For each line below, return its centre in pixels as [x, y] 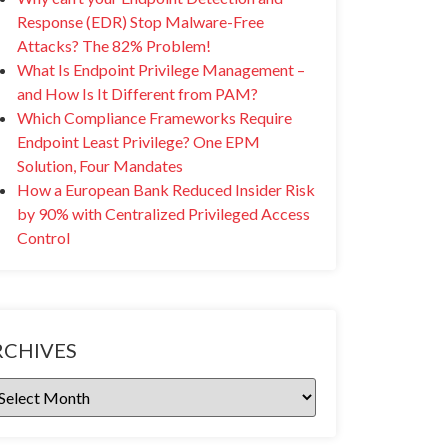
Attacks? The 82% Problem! [114, 45]
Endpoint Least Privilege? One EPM [138, 141]
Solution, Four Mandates [100, 165]
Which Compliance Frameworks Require [154, 117]
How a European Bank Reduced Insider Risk [166, 189]
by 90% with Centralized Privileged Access [163, 213]
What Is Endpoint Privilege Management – [161, 69]
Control [45, 237]
